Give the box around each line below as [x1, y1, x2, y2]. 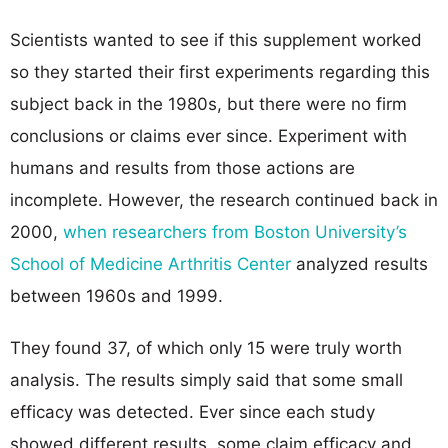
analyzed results [291, 253, 428, 274]
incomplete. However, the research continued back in [10, 189, 438, 210]
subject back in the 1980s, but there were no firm [10, 93, 407, 114]
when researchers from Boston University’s [63, 221, 407, 242]
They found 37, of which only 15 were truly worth [10, 337, 402, 358]
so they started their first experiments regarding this [10, 61, 430, 82]
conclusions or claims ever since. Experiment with [10, 125, 407, 146]
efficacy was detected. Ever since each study [10, 401, 375, 422]
